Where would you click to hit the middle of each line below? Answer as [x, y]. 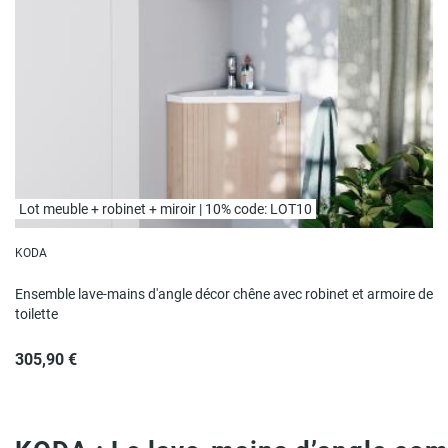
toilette [36, 313]
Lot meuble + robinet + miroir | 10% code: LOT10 [165, 208]
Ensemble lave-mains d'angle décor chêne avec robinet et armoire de [224, 293]
